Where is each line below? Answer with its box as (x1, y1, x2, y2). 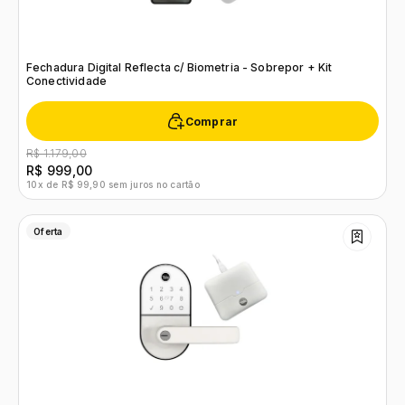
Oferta (33, 225, 63, 237)
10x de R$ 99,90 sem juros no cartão (26, 179, 200, 190)
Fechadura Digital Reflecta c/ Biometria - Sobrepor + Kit (26, 61, 333, 74)
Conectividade (26, 74, 107, 88)
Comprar (184, 114, 239, 128)
